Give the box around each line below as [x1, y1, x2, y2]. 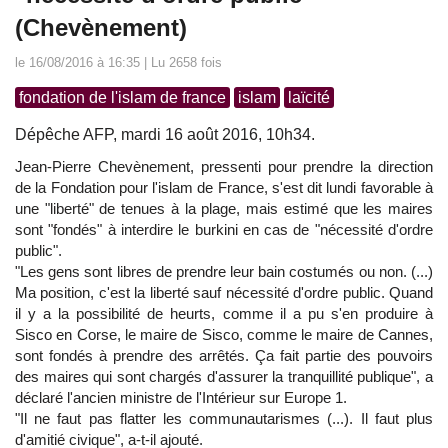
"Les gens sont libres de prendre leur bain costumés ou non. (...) [15, 263, 433, 281]
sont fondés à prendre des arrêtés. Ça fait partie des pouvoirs [15, 347, 433, 365]
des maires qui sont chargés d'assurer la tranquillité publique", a [15, 368, 433, 386]
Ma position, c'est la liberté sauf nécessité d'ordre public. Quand [15, 284, 433, 302]
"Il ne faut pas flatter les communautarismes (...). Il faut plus [15, 410, 433, 428]
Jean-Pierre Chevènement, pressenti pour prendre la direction [15, 158, 433, 176]
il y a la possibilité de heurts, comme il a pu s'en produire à [15, 305, 433, 323]
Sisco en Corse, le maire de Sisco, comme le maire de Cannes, [15, 326, 433, 344]
